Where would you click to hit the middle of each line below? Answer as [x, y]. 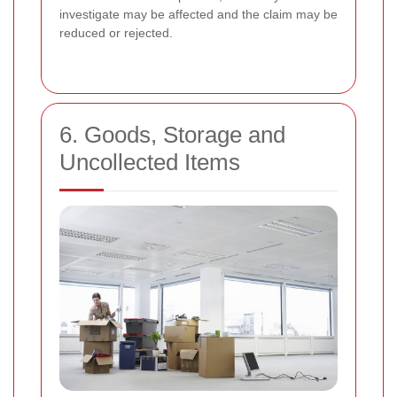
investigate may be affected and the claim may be [198, 14]
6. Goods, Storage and [172, 134]
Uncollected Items [150, 162]
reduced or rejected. [116, 32]
